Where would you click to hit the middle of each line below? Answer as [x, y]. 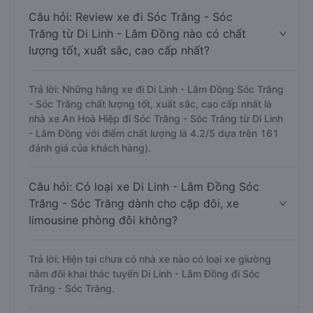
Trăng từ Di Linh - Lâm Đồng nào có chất [137, 34]
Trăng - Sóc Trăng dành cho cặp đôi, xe [134, 203]
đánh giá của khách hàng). [90, 148]
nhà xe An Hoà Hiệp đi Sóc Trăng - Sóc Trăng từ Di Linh [156, 118]
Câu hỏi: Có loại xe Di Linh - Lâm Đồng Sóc [144, 187]
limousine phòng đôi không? [103, 220]
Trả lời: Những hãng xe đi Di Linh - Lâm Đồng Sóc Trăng [156, 89]
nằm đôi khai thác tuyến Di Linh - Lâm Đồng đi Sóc [144, 274]
